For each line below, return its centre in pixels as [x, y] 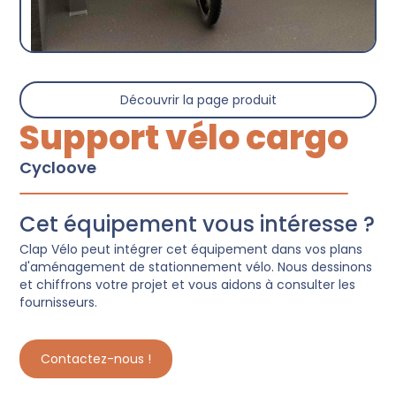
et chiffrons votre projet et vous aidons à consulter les [188, 285]
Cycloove [58, 168]
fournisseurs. [59, 303]
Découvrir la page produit [198, 100]
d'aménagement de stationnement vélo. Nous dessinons [196, 267]
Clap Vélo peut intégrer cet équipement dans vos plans [191, 250]
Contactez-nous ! [96, 359]
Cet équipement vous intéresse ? [198, 225]
